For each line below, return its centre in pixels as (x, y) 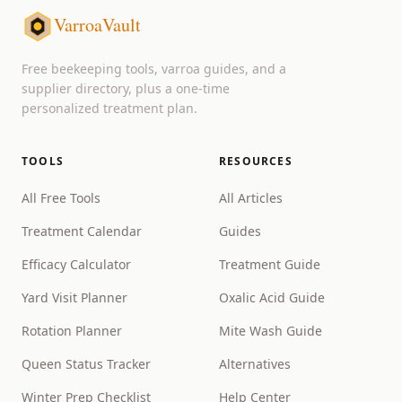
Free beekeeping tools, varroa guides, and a (154, 69)
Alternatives (255, 364)
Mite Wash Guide (271, 331)
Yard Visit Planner (74, 297)
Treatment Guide (270, 264)
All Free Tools (61, 198)
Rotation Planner (72, 331)
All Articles (251, 198)
